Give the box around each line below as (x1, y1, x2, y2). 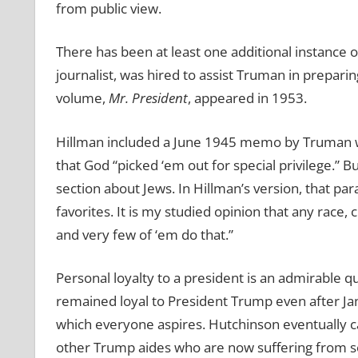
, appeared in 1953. (187, 89, 307, 108)
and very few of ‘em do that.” (55, 225, 233, 244)
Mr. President (108, 89, 188, 108)
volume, (55, 89, 109, 108)
